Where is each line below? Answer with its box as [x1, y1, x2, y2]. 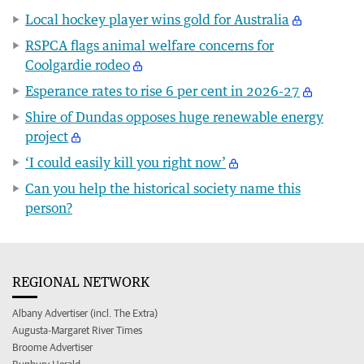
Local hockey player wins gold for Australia [25, 11, 289, 28]
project [25, 128, 68, 145]
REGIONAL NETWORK [12, 273, 149, 290]
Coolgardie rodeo [25, 56, 130, 73]
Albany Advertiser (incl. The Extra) [12, 306, 158, 319]
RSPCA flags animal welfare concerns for [25, 37, 274, 54]
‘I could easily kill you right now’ [25, 154, 226, 171]
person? [25, 199, 72, 216]
